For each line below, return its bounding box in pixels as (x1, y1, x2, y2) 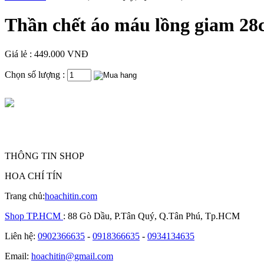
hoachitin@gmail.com (31, 250, 113, 261)
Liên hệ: (5, 230, 38, 241)
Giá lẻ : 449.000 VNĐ (5, 48, 88, 59)
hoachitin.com (45, 190, 97, 201)
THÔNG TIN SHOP (5, 150, 84, 161)
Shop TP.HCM (5, 210, 63, 221)
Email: (5, 250, 31, 261)
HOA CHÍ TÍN (5, 170, 62, 181)
